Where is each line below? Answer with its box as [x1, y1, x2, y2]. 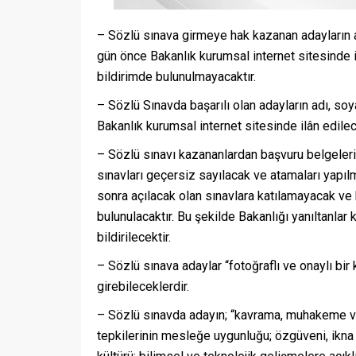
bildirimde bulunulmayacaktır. [97, 69, 256, 85]
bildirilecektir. [97, 230, 171, 246]
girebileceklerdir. [97, 279, 189, 295]
